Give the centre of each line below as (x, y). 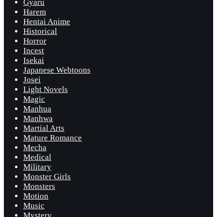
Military (37, 167)
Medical (37, 157)
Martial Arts (44, 128)
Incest (34, 50)
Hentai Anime (47, 21)
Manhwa (38, 118)
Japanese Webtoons (57, 70)
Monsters (39, 186)
